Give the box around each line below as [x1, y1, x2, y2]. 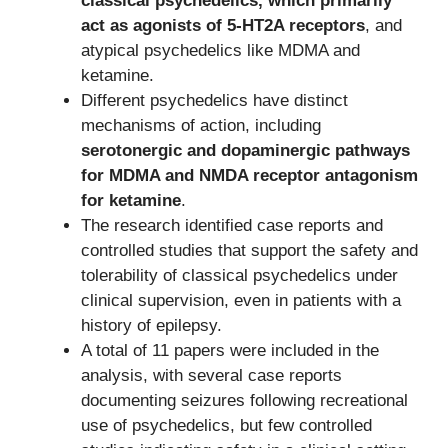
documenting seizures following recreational [81, 391, 408, 411]
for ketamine [81, 191, 181, 211]
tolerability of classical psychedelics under [81, 266, 398, 286]
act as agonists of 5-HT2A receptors [81, 16, 365, 36]
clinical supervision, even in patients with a [81, 291, 401, 311]
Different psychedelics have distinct [81, 91, 348, 111]
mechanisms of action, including [81, 116, 321, 136]
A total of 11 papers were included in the [81, 341, 379, 361]
